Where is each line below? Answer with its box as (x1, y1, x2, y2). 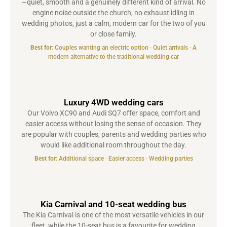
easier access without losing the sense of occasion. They (25, 120, 202, 128)
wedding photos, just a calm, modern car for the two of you (21, 19, 206, 28)
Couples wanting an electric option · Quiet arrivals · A (53, 44, 197, 52)
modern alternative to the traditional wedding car (48, 53, 179, 61)
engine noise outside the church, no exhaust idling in (32, 9, 195, 17)
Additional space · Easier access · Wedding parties (57, 155, 193, 163)
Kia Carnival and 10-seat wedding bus (41, 199, 186, 210)
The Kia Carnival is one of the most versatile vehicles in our (23, 211, 204, 219)
